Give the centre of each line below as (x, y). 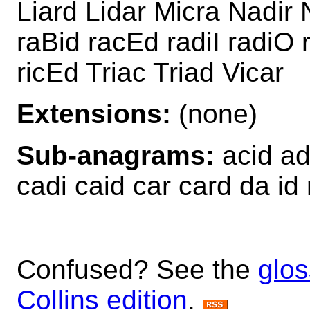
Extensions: (94, 113)
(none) (214, 113)
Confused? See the (137, 269)
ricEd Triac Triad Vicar (150, 72)
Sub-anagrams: (116, 155)
